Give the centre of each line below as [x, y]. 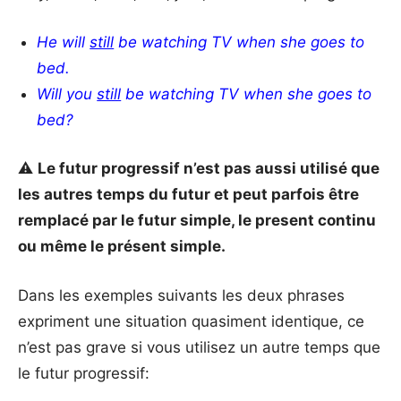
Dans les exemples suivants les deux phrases [181, 295]
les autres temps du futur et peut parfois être [188, 195]
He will [64, 42]
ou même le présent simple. [124, 247]
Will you [67, 94]
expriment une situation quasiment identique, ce [191, 321]
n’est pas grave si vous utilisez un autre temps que [199, 347]
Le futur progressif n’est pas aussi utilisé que [209, 169]
